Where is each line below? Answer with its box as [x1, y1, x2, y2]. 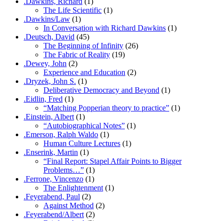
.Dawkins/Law [24, 14, 70, 23]
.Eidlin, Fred [24, 94, 63, 103]
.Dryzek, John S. [24, 76, 76, 85]
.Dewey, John [24, 59, 67, 68]
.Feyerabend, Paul [24, 192, 80, 201]
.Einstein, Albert [24, 112, 74, 121]
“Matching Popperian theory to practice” [43, 103, 169, 112]
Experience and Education [43, 68, 125, 76]
